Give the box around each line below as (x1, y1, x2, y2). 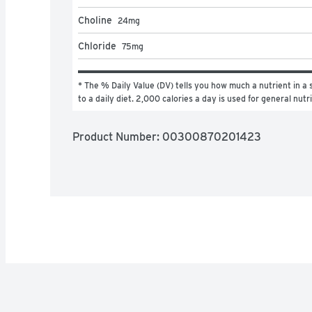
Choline (78, 14, 112, 26)
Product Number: (72, 130, 162, 143)
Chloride (78, 40, 116, 52)
